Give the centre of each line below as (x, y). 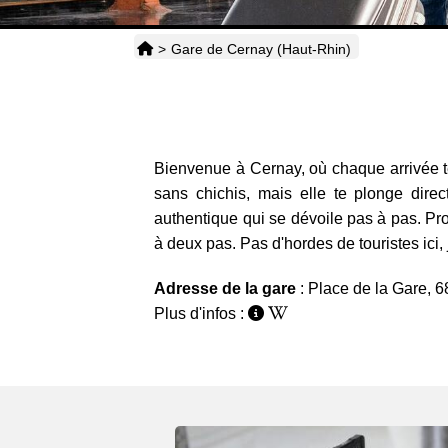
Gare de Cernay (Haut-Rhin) (261, 49)
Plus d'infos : (201, 314)
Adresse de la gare (227, 289)
